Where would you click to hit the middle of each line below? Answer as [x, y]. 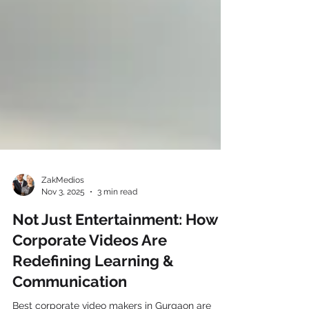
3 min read [117, 216]
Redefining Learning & [93, 286]
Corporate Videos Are [90, 265]
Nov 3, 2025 [63, 216]
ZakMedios [63, 205]
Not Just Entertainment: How [115, 244]
